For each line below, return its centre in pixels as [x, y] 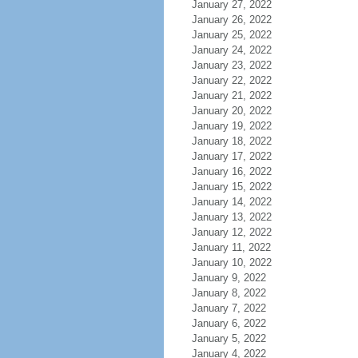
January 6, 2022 [229, 323]
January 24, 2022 [231, 50]
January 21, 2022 [231, 95]
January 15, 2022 [231, 187]
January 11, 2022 [231, 247]
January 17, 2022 [231, 156]
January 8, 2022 [229, 293]
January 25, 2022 [231, 35]
